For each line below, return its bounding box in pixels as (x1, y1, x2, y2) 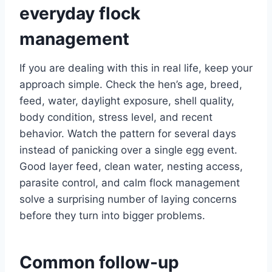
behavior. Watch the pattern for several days (19, 127, 236, 140)
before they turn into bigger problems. (19, 209, 205, 222)
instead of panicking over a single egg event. (19, 143, 237, 156)
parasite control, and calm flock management (19, 176, 240, 189)
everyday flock (19, 2, 140, 24)
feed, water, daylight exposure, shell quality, (19, 94, 234, 107)
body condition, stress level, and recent (19, 110, 212, 123)
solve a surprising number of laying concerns (19, 192, 237, 205)
